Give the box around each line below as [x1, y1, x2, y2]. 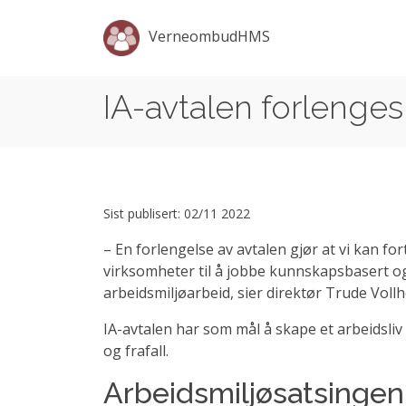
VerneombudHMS [149, 26, 270, 47]
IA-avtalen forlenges [103, 88, 403, 126]
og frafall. [103, 341, 169, 361]
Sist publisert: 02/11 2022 [103, 205, 250, 222]
